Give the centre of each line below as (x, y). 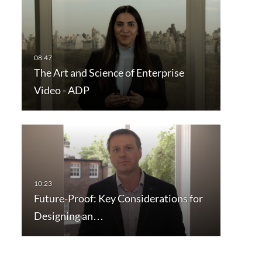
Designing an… (68, 216)
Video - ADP (61, 90)
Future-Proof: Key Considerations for (118, 199)
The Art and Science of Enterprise (109, 73)
